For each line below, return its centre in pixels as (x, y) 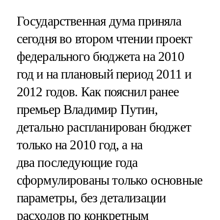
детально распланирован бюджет (104, 127)
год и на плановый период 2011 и (104, 74)
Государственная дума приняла (99, 21)
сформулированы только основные (110, 180)
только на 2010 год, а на (80, 145)
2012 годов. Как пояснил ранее (97, 92)
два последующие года (77, 162)
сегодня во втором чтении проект (104, 39)
